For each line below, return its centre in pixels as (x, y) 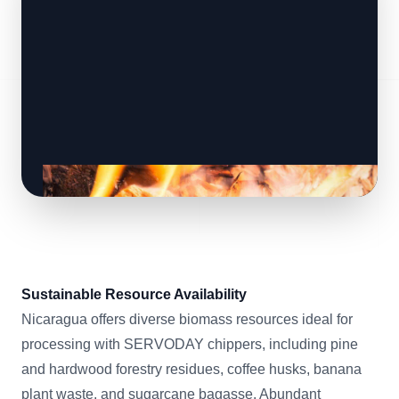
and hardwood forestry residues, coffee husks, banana (191, 370)
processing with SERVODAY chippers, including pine (190, 345)
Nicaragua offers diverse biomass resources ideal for (187, 320)
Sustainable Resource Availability (134, 295)
